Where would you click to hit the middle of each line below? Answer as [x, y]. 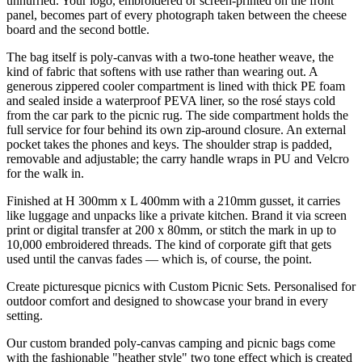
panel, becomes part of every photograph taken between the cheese [177, 15]
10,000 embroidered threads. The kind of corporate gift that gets [169, 244]
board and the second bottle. [78, 29]
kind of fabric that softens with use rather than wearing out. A [162, 71]
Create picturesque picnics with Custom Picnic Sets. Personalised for [181, 286]
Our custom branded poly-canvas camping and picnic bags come [171, 343]
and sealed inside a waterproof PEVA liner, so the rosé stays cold [171, 100]
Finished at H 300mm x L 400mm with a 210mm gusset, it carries [173, 200]
